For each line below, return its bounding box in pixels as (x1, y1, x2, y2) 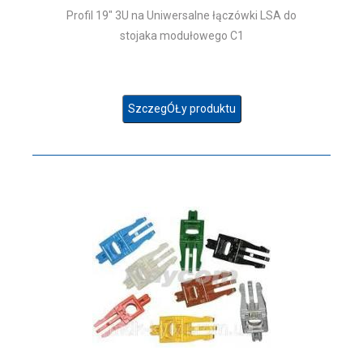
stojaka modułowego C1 (119, 29, 244, 42)
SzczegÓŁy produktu (127, 102, 236, 115)
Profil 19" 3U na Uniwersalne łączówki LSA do (66, 9, 297, 22)
